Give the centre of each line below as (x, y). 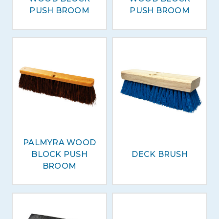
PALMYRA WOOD (59, 142)
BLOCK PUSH (59, 154)
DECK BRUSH (160, 154)
